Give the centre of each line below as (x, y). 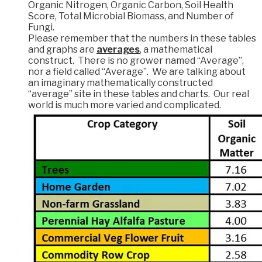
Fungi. (42, 27)
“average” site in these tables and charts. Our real (139, 94)
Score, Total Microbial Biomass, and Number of (131, 16)
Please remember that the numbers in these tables (142, 39)
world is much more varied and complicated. (125, 105)
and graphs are (62, 50)
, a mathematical (176, 50)
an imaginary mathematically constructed (120, 83)
